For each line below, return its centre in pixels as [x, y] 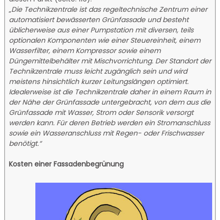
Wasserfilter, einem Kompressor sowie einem [85, 51]
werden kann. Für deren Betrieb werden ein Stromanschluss [110, 123]
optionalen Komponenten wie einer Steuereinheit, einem [105, 41]
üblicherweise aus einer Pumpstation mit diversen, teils [101, 30]
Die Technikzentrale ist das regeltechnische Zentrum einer [110, 10]
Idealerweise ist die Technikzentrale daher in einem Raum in [110, 92]
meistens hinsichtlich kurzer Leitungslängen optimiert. [99, 82]
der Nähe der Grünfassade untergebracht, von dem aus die [110, 102]
